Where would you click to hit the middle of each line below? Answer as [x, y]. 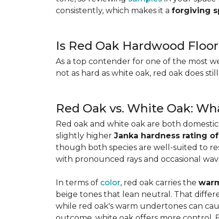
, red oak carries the [159, 183]
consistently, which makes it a [114, 11]
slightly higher [85, 136]
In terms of [78, 183]
